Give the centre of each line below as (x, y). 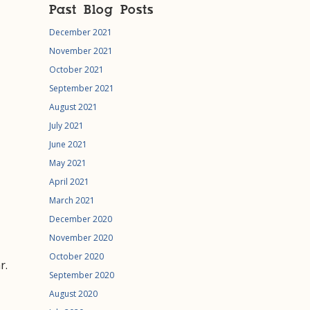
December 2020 (81, 219)
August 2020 (73, 294)
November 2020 (81, 238)
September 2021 (82, 88)
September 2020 (82, 275)
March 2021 (72, 200)
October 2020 (76, 256)
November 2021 (81, 51)
